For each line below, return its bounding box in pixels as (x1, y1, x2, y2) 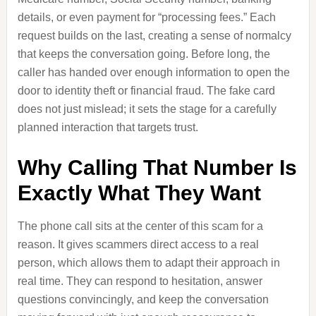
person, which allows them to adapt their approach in (17, 257, 280, 269)
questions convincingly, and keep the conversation (17, 293, 269, 305)
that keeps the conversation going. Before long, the (17, 48, 270, 60)
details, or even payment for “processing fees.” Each (17, 11, 276, 23)
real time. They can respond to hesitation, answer (17, 275, 262, 287)
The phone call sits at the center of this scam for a (17, 220, 263, 232)
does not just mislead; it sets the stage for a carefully (17, 103, 276, 115)
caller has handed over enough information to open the (17, 66, 290, 78)
